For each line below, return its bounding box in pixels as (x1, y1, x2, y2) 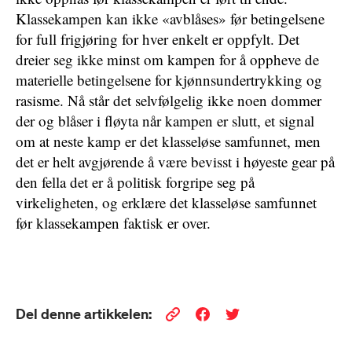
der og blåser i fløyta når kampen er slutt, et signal (16, 111, 314, 130)
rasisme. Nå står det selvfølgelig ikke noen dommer (16, 90, 321, 110)
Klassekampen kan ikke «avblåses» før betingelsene (16, 9, 324, 28)
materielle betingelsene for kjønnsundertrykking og (16, 70, 322, 90)
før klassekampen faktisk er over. (16, 213, 211, 233)
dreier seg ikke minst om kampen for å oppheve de (16, 49, 319, 69)
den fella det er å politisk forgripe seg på (16, 172, 255, 192)
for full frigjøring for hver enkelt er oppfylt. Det (16, 29, 299, 49)
